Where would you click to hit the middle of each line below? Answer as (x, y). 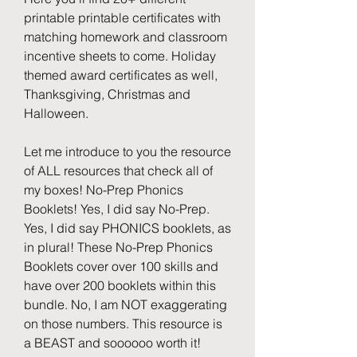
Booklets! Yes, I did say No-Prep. (117, 209)
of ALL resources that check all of (118, 171)
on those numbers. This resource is (123, 324)
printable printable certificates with (122, 18)
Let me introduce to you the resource (127, 151)
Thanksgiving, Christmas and (107, 94)
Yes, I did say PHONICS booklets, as (127, 228)
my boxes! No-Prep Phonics (104, 190)
